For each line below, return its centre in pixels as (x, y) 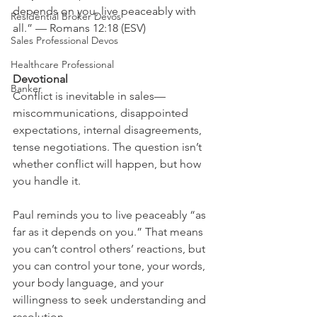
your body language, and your (90, 283)
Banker (26, 88)
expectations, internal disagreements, (109, 130)
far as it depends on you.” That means (109, 232)
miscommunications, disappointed (102, 113)
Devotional (40, 79)
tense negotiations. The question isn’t (109, 147)
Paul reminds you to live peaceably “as (111, 215)
